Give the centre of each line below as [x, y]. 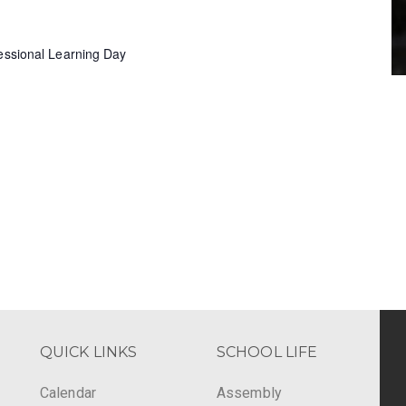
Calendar [68, 392]
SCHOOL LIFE [267, 352]
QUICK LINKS [89, 352]
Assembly [249, 392]
